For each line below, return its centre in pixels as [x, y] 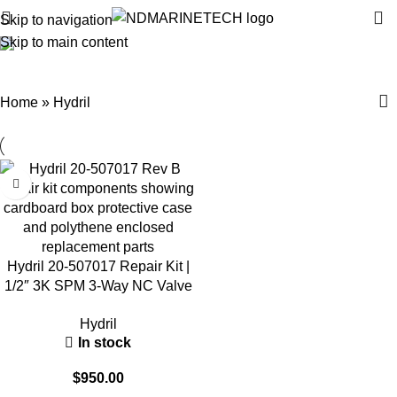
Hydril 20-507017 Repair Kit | [98, 266]
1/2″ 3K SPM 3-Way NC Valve [98, 286]
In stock [105, 342]
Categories [192, 81]
